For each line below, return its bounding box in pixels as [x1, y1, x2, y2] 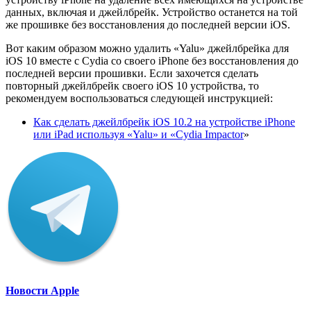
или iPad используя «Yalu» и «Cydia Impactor [33, 128, 244, 141]
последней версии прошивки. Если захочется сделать [6, 67, 258, 80]
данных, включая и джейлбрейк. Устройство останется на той [6, 6, 298, 19]
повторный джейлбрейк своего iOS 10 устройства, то [6, 80, 259, 92]
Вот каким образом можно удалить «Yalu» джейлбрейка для [6, 42, 289, 55]
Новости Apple [6, 285, 79, 297]
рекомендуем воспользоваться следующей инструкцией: [6, 92, 273, 105]
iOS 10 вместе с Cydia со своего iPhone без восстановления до [6, 55, 299, 67]
